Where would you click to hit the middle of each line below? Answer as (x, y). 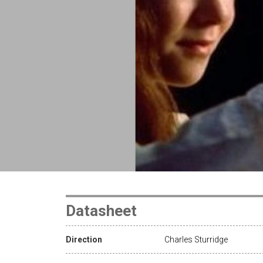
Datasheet (101, 210)
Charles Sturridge (196, 239)
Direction (84, 239)
